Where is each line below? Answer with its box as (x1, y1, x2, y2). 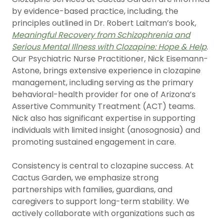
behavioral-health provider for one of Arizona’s (12, 89, 196, 100)
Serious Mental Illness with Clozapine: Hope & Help (12, 41, 207, 53)
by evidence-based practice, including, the (12, 5, 178, 17)
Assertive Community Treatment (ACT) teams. (12, 101, 195, 112)
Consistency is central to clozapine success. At (12, 160, 194, 171)
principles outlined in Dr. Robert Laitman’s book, (12, 17, 196, 29)
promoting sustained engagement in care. (12, 136, 176, 148)
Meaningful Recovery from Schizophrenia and (12, 29, 190, 41)
